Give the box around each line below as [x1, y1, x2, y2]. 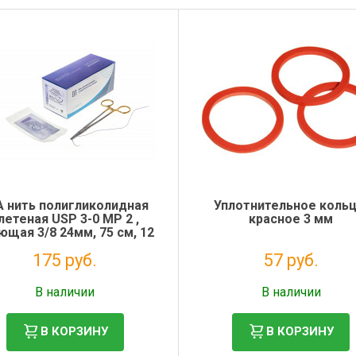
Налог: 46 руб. [259, 273, 323, 284]
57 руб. [263, 250, 319, 270]
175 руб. [33, 250, 98, 270]
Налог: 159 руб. [30, 273, 99, 284]
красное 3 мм [249, 211, 334, 226]
